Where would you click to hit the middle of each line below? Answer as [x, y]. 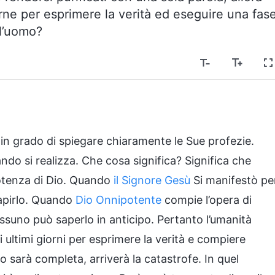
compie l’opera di [207, 200]
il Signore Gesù [152, 180]
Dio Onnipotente [118, 200]
